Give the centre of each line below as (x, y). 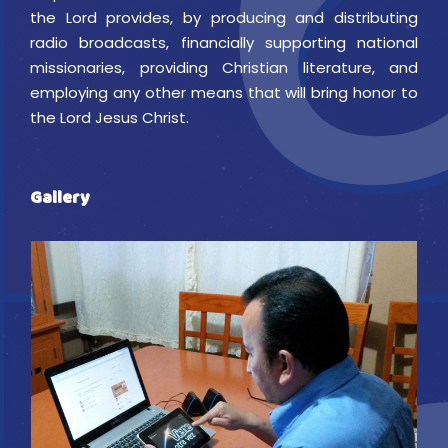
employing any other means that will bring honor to (224, 93)
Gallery (59, 200)
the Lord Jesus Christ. (109, 118)
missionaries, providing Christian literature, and (224, 68)
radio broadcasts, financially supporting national (224, 43)
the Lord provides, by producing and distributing (224, 18)
